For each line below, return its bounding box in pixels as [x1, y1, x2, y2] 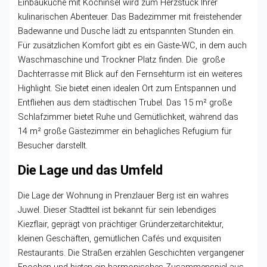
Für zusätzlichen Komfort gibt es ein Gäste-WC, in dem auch [18, 40, 247, 51]
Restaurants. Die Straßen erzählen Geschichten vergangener [18, 247, 245, 259]
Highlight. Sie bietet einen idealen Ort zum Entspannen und [18, 83, 237, 94]
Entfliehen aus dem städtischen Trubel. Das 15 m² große [18, 97, 232, 108]
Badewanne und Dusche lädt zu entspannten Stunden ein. [18, 26, 235, 37]
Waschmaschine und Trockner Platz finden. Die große [18, 54, 225, 66]
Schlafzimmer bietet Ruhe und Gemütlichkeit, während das [18, 111, 239, 123]
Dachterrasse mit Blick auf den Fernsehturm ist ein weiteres [18, 69, 243, 80]
